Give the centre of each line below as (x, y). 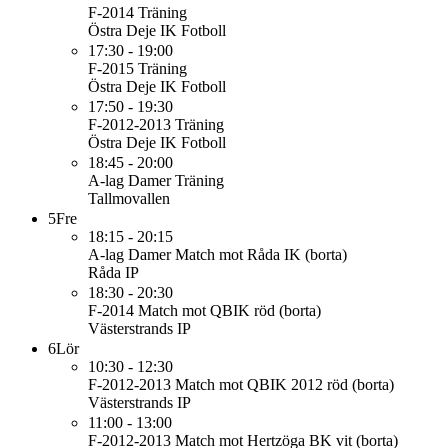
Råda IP (113, 272)
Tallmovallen (129, 198)
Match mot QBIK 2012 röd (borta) (284, 384)
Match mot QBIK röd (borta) (229, 310)
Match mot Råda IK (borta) (261, 254)
